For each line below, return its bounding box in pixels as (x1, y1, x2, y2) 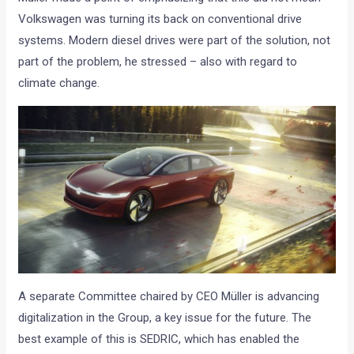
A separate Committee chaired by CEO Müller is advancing (18, 289, 320, 304)
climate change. (18, 76, 100, 91)
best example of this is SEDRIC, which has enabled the (18, 332, 300, 347)
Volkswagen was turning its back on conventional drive (18, 12, 303, 27)
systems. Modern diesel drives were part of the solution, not (18, 33, 331, 48)
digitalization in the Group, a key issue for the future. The (18, 311, 312, 326)
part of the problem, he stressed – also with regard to (18, 55, 298, 70)
